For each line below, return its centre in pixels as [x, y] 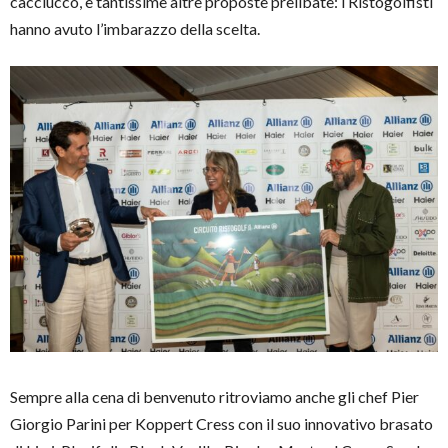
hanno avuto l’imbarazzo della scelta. [135, 29]
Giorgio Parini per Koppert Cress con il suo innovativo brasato [221, 423]
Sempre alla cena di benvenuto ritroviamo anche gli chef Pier [214, 396]
